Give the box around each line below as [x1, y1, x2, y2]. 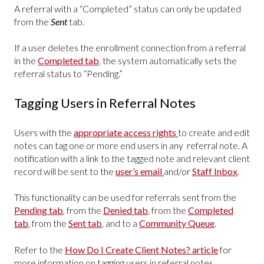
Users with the [14, 126, 74, 138]
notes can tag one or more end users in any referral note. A [14, 139, 247, 151]
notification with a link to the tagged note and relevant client [14, 152, 250, 164]
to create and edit [178, 126, 250, 138]
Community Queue [139, 217, 214, 229]
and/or [164, 165, 192, 177]
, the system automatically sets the [99, 54, 237, 66]
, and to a [102, 217, 139, 229]
